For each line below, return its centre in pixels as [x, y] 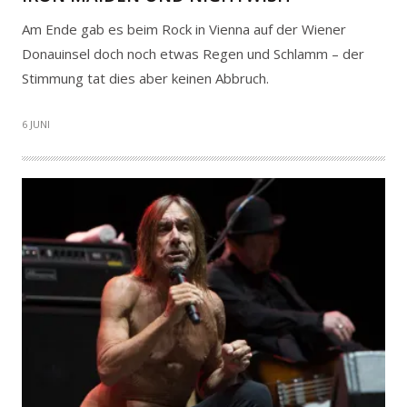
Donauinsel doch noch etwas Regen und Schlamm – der [193, 54]
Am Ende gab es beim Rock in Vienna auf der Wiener [184, 30]
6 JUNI [36, 124]
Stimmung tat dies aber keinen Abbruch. [145, 79]
